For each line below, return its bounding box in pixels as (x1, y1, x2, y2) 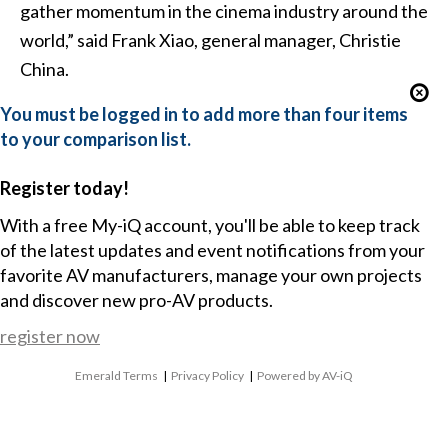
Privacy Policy (171, 368, 245, 384)
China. (19, 58, 69, 81)
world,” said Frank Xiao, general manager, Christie (19, 29, 401, 52)
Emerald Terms (75, 368, 159, 384)
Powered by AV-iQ (257, 368, 354, 384)
